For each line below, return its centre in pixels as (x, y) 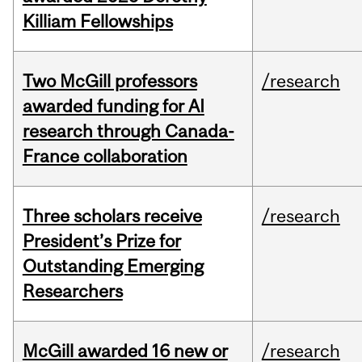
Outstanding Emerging (113, 266)
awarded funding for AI (113, 106)
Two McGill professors (109, 81)
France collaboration (105, 156)
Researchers (72, 291)
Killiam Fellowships (97, 21)
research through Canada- (128, 131)
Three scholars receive (112, 216)
